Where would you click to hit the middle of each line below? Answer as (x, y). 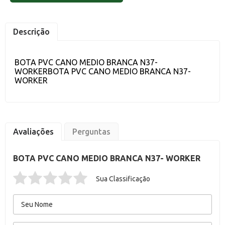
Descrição (31, 32)
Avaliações (33, 132)
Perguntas (91, 132)
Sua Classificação (123, 179)
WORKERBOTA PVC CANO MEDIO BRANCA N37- (103, 71)
